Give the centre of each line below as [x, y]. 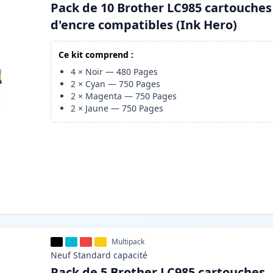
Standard [92, 255]
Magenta [104, 96]
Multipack [128, 242]
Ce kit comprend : [96, 55]
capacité [131, 255]
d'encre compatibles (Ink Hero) [144, 25]
